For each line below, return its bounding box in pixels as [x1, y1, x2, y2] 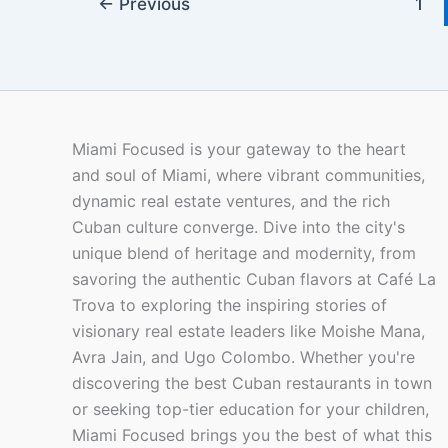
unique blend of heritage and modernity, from [72, 243, 416, 264]
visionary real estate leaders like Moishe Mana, [72, 321, 425, 342]
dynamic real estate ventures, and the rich [72, 191, 390, 212]
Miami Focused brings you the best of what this [72, 425, 432, 446]
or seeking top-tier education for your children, [72, 399, 429, 420]
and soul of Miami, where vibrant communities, [72, 165, 425, 186]
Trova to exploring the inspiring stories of [72, 295, 387, 316]
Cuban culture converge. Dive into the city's [72, 217, 405, 238]
